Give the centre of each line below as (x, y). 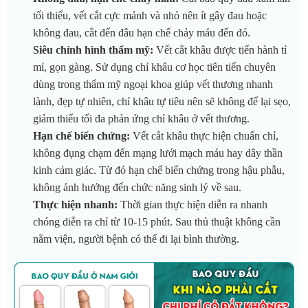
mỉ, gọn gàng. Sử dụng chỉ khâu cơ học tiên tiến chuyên (154, 67)
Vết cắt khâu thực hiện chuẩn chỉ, (206, 136)
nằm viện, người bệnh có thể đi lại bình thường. (136, 239)
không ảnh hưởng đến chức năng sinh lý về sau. (139, 188)
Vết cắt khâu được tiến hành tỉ (220, 50)
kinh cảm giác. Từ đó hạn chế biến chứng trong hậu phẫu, (159, 170)
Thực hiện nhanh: (77, 205)
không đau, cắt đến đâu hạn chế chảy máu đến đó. (143, 33)
